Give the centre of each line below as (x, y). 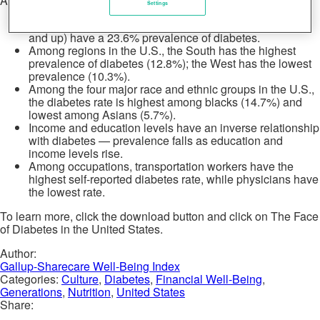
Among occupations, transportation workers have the (161, 166)
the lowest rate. (67, 191)
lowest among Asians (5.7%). (102, 114)
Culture (80, 279)
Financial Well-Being (209, 279)
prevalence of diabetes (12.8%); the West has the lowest (170, 63)
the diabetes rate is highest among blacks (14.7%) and (165, 101)
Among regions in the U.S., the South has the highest (162, 50)
